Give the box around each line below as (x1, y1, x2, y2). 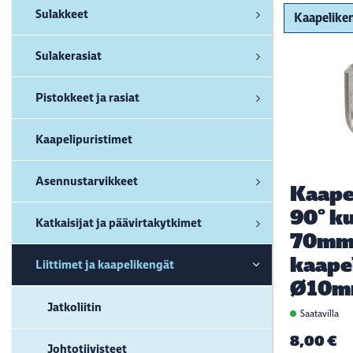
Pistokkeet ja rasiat (35, 89, 139, 106)
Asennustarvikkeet (35, 173, 138, 189)
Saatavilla (299, 307, 340, 319)
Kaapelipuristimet (35, 131, 132, 147)
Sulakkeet (35, 6, 88, 22)
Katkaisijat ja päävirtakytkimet (35, 214, 202, 231)
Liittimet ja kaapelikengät (35, 256, 174, 273)
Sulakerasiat (35, 47, 102, 64)
